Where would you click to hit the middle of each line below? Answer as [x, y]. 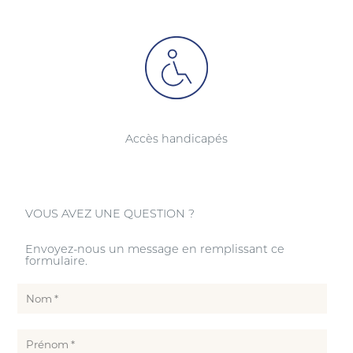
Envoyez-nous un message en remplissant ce [155, 247]
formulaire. [57, 259]
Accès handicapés [176, 137]
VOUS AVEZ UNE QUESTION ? [110, 212]
